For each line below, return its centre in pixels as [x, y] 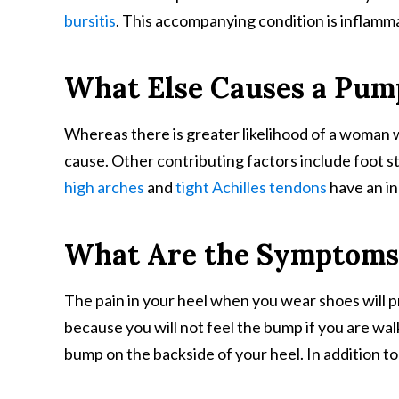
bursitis [90, 20]
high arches [104, 187]
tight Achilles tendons [251, 187]
